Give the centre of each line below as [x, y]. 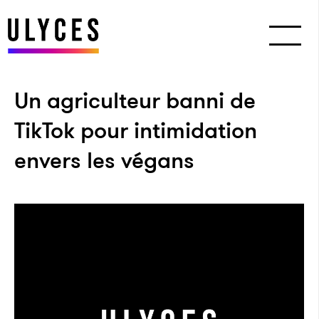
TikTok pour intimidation [136, 130]
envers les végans [104, 160]
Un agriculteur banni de [135, 100]
